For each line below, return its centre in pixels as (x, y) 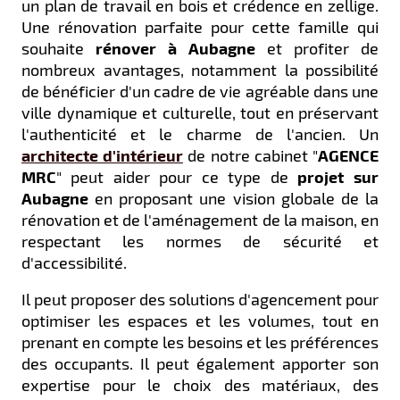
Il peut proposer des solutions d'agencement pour (200, 300)
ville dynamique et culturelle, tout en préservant (200, 113)
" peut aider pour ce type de (177, 177)
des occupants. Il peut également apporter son (200, 364)
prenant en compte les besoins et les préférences (200, 342)
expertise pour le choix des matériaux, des (200, 385)
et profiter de (317, 49)
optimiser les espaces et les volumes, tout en (200, 321)
